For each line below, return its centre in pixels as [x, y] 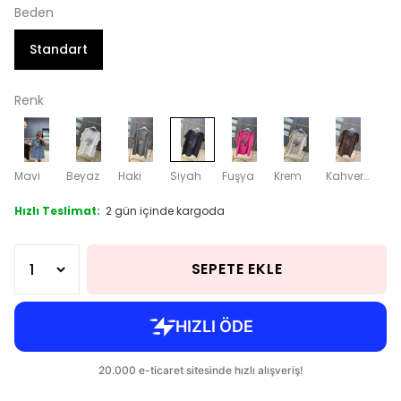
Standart [59, 50]
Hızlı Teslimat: [57, 211]
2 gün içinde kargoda [164, 211]
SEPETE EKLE [237, 269]
